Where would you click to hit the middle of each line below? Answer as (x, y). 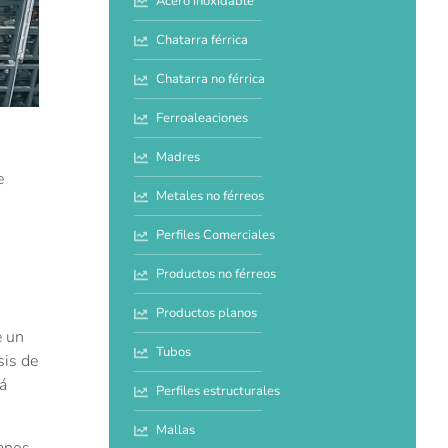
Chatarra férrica (202, 40)
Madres (178, 157)
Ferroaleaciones (202, 118)
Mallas (176, 430)
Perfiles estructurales (218, 391)
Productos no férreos (216, 274)
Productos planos (207, 313)
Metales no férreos (210, 196)
